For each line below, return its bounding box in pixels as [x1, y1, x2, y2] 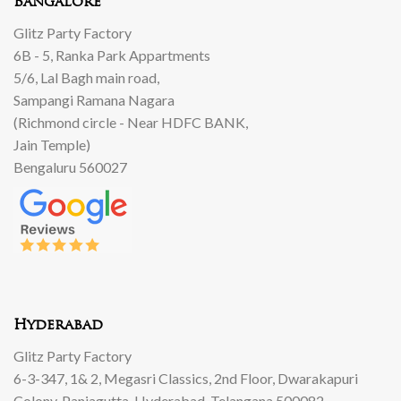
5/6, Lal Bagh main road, [13, 68, 159, 86]
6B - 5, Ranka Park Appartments [13, 46, 210, 64]
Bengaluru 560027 [13, 158, 127, 175]
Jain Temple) [13, 135, 90, 153]
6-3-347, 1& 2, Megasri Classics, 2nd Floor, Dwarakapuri [13, 369, 358, 387]
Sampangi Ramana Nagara [13, 90, 175, 108]
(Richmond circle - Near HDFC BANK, [13, 113, 248, 131]
